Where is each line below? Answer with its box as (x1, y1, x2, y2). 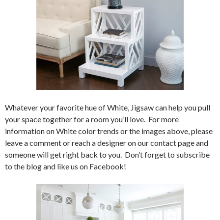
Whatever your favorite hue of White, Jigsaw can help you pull (5, 103, 210, 112)
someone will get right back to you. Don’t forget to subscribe (5, 150, 210, 159)
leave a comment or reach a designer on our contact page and (5, 138, 208, 147)
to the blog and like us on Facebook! (5, 162, 126, 171)
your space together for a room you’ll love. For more (5, 114, 179, 124)
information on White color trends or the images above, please (5, 126, 213, 136)
